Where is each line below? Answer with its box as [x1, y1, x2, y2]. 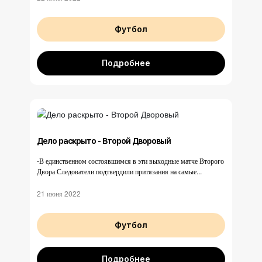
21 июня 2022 [37, 188, 81, 199]
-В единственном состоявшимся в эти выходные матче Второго [37, 156, 224, 166]
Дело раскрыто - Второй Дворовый [37, 136, 171, 146]
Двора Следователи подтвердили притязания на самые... [37, 166, 202, 177]
